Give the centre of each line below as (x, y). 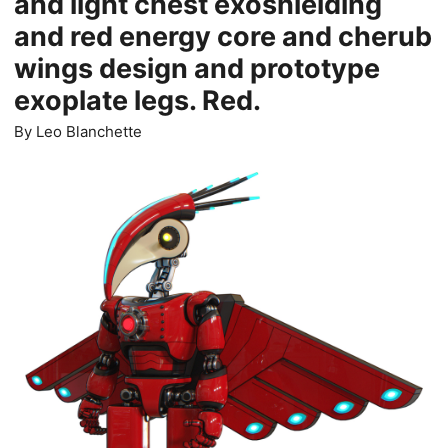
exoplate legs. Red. (137, 100)
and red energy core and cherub (223, 36)
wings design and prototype (197, 68)
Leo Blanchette (89, 131)
